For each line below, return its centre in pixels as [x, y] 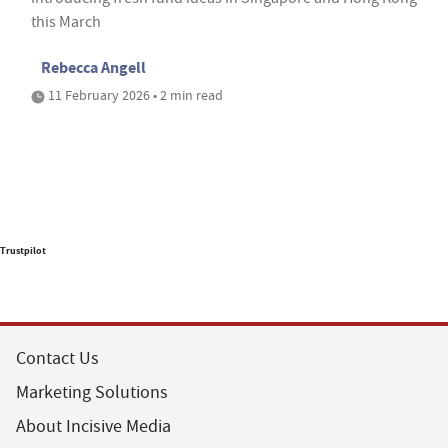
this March [66, 21]
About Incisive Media [93, 426]
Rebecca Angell [93, 67]
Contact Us [57, 358]
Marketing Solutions [92, 392]
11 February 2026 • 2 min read [134, 94]
